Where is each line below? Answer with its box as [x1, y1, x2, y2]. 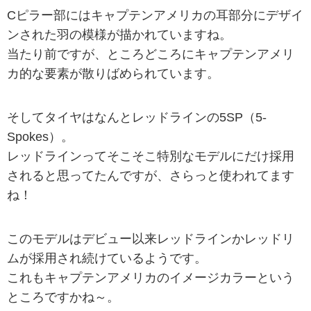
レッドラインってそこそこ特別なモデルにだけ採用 [7, 149, 294, 164]
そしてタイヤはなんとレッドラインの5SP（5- [7, 110, 267, 125]
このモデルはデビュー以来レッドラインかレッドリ [7, 232, 294, 246]
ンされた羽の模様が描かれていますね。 [7, 27, 232, 42]
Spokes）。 [7, 130, 74, 144]
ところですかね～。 [7, 290, 119, 305]
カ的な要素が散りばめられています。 [7, 66, 219, 81]
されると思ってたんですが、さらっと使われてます [7, 169, 294, 183]
